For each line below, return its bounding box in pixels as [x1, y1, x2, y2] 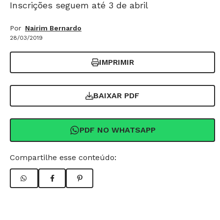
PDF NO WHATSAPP [79, 125, 156, 135]
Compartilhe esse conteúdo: [10, 153, 116, 162]
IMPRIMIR [99, 57, 134, 67]
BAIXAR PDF [93, 91, 139, 100]
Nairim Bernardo [25, 24, 82, 32]
